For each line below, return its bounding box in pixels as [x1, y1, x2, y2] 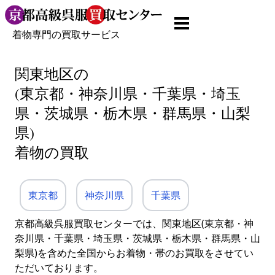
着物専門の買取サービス [12, 28, 120, 42]
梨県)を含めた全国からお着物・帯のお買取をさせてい [15, 246, 254, 260]
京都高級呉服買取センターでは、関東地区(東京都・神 [15, 217, 254, 230]
